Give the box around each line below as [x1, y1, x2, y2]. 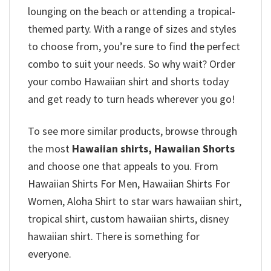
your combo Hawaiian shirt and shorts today [28, 74, 229, 89]
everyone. [28, 246, 71, 261]
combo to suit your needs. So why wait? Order [28, 57, 235, 71]
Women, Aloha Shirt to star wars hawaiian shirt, [28, 194, 241, 208]
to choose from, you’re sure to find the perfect [28, 39, 240, 54]
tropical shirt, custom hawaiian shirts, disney [28, 211, 229, 226]
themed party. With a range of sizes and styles [28, 22, 237, 36]
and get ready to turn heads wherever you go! [28, 92, 235, 106]
